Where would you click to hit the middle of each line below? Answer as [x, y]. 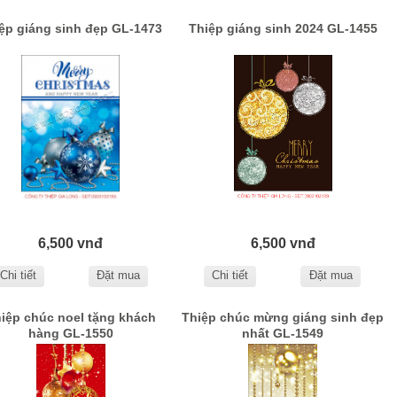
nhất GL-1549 [283, 334]
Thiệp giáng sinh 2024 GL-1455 [283, 28]
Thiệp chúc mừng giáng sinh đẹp [283, 318]
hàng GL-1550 [70, 334]
